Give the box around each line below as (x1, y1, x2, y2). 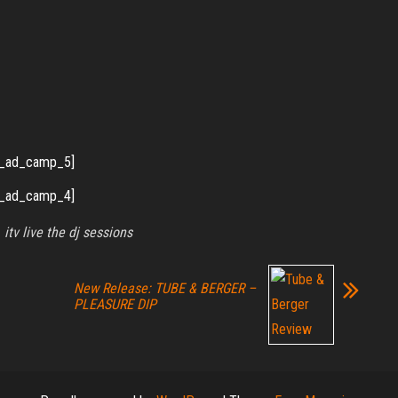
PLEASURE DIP (74, 296, 156, 313)
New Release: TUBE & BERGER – (74, 280, 256, 297)
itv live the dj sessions (4, 224, 132, 241)
